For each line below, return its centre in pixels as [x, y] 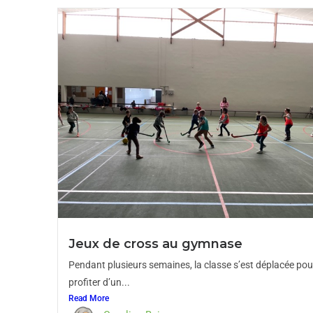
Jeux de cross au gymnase [155, 244]
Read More [89, 298]
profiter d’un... [99, 282]
